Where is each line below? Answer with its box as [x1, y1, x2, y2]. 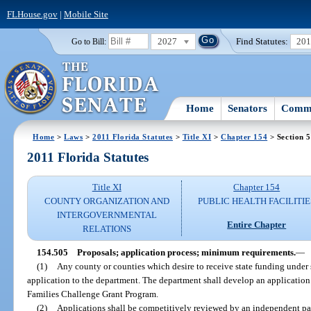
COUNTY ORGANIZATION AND [44, 196, 169, 207]
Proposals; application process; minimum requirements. [76, 246, 296, 258]
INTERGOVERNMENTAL [56, 210, 157, 221]
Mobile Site [63, 8, 108, 19]
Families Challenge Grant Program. [27, 288, 159, 299]
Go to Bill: [71, 37, 106, 46]
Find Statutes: [236, 35, 289, 47]
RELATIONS [82, 224, 131, 235]
